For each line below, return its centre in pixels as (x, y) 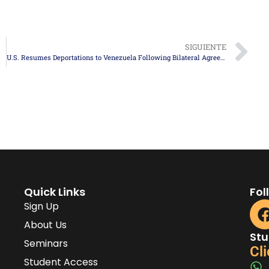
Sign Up (42, 207)
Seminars (46, 244)
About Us (46, 225)
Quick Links (55, 192)
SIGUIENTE (206, 47)
